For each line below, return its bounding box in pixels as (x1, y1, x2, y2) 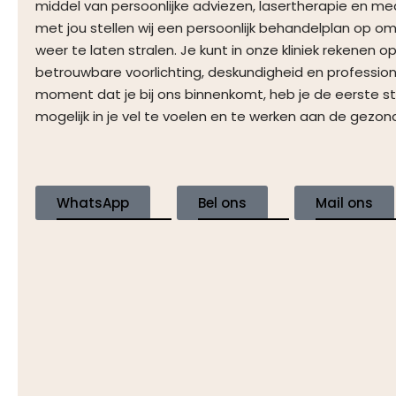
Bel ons (198, 193, 247, 212)
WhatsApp (57, 193, 129, 212)
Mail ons (316, 193, 373, 212)
